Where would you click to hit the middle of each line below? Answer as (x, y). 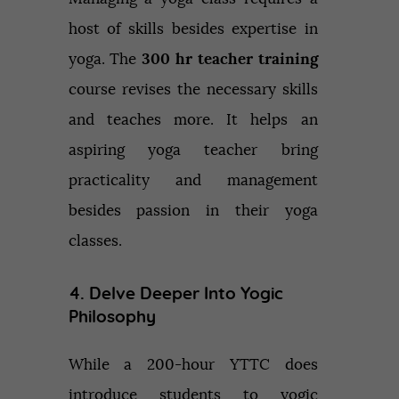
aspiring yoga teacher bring (193, 151)
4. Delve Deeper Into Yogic (175, 295)
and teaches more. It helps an (193, 120)
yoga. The (105, 60)
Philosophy (112, 318)
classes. (95, 241)
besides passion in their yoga (193, 211)
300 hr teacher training (230, 60)
